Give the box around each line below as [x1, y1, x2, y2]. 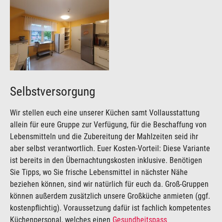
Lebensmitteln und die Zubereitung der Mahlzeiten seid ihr [10, 132, 198, 142]
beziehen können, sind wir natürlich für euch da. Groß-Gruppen [10, 179, 209, 189]
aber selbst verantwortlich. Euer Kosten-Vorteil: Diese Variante [10, 144, 210, 154]
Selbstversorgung [10, 84, 95, 99]
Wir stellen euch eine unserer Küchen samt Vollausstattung [10, 108, 200, 118]
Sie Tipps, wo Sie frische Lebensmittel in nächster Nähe [10, 167, 188, 177]
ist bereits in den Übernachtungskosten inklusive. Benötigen [10, 156, 202, 166]
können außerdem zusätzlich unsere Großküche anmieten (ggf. [10, 191, 210, 201]
